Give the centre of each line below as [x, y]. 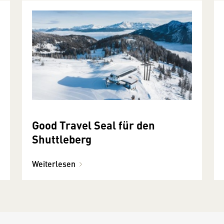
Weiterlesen [54, 164]
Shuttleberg [62, 139]
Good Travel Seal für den [93, 125]
